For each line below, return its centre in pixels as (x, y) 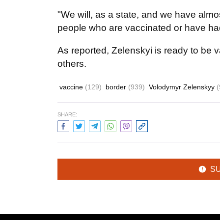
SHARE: (67, 114)
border (117, 87)
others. (72, 64)
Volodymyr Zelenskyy (183, 87)
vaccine (72, 87)
